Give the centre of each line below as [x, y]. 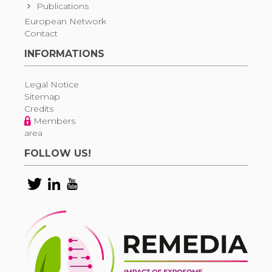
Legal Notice [52, 85]
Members [55, 121]
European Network [65, 22]
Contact [41, 34]
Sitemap [42, 97]
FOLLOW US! [58, 154]
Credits [39, 109]
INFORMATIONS [64, 54]
